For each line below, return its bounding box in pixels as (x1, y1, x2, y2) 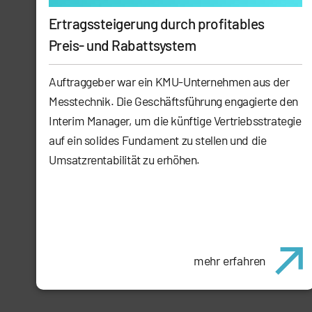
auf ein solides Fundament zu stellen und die (49, 132, 267, 148)
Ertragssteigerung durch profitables (49, 15, 265, 33)
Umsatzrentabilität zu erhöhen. (49, 152, 201, 168)
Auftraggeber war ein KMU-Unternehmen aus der (49, 74, 290, 90)
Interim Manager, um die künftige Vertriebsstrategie (49, 113, 302, 129)
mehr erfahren (193, 253, 266, 269)
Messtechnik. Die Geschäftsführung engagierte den (49, 93, 298, 109)
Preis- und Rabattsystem (49, 36, 196, 54)
